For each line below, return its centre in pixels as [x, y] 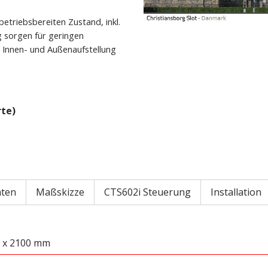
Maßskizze [60, 192]
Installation [236, 192]
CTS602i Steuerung [147, 192]
